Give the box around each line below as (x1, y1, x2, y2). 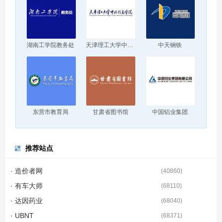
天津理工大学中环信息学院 (127, 42, 134, 49)
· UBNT (10, 211, 34, 220)
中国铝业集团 (152, 108, 188, 115)
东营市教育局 (33, 108, 69, 115)
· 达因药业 (10, 196, 43, 205)
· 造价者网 (10, 166, 43, 175)
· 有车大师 (10, 181, 43, 190)
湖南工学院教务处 (27, 42, 75, 49)
